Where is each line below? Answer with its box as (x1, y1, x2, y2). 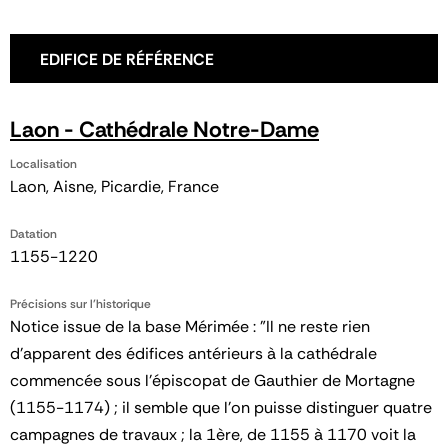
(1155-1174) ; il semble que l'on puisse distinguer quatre (10, 396, 432, 418)
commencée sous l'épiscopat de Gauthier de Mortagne (10, 369, 415, 391)
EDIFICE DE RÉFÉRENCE (40, 48, 214, 70)
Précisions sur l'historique (10, 295, 151, 312)
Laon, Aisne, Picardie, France (10, 175, 219, 197)
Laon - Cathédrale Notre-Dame (10, 114, 319, 144)
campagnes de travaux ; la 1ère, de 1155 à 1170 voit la (10, 423, 416, 445)
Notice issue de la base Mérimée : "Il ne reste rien (10, 315, 370, 337)
